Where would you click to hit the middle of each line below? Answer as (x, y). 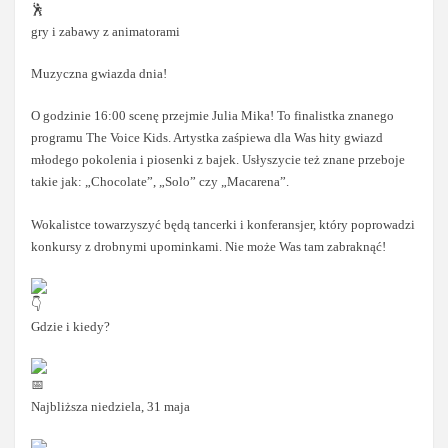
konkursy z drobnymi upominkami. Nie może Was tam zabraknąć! (209, 246)
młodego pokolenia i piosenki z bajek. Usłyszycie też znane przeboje (218, 160)
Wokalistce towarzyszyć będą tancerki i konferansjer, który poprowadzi (223, 224)
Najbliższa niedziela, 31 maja (111, 407)
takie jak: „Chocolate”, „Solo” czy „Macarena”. (160, 182)
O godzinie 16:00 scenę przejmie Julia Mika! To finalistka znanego (213, 116)
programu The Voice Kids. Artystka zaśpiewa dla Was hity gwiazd (207, 138)
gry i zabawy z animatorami (106, 31)
